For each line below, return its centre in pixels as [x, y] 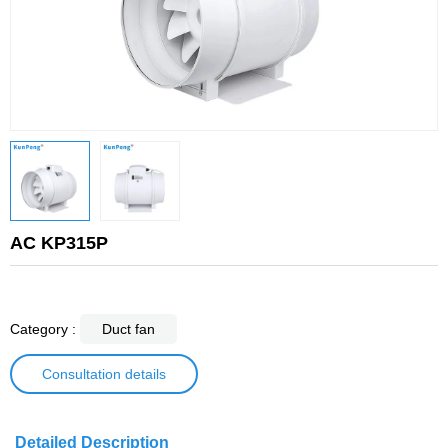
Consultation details [104, 374]
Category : [43, 329]
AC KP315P [59, 243]
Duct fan [128, 329]
